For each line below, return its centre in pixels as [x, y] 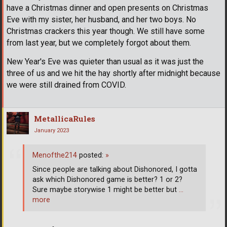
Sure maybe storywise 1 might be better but [106, 190]
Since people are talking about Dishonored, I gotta [115, 169]
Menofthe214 [55, 155]
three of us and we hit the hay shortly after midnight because [113, 73]
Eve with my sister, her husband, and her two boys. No [101, 20]
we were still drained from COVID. [66, 85]
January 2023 [51, 131]
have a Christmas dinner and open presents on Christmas [107, 8]
